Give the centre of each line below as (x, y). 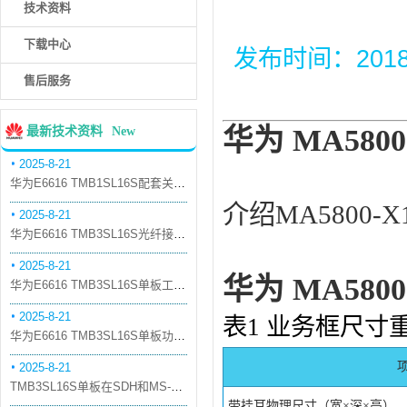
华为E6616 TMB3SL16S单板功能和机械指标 (179, 336)
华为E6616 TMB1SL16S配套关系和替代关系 (179, 183)
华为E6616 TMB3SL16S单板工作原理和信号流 (179, 285)
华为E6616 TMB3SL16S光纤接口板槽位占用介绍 (179, 234)
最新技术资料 (65, 131)
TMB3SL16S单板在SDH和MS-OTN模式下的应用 (177, 387)
